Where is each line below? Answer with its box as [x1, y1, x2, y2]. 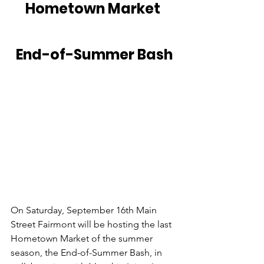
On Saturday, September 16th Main [11, 204, 159, 216]
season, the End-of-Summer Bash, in [11, 247, 164, 259]
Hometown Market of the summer [11, 233, 155, 245]
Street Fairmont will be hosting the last [11, 219, 174, 230]
